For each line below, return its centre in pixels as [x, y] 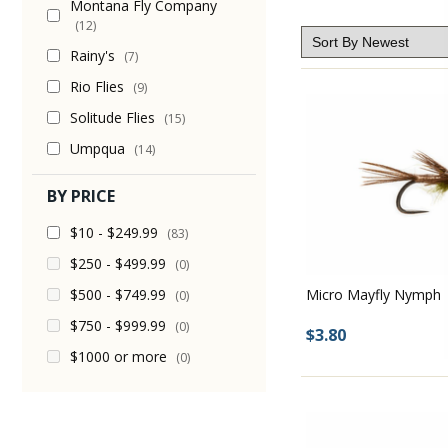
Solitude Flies [114, 117]
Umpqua [99, 148]
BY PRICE [81, 196]
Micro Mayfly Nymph [373, 295]
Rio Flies [99, 86]
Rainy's [94, 55]
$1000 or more [120, 356]
